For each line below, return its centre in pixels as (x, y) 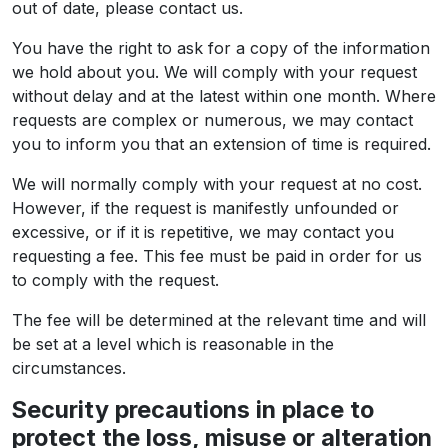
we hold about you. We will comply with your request (214, 72)
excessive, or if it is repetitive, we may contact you (203, 232)
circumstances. (69, 368)
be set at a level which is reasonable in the (173, 344)
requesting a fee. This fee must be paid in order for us (217, 256)
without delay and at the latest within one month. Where (224, 96)
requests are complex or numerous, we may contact (212, 120)
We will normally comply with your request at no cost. (217, 184)
